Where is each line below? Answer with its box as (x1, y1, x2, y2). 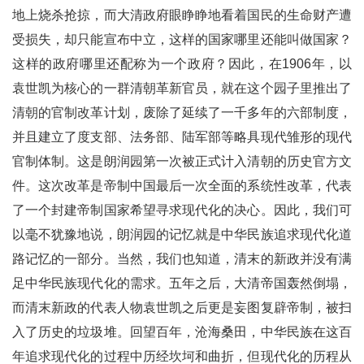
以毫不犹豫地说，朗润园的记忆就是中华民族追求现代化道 (12, 227, 352, 242)
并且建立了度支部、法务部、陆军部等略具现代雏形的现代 (12, 130, 352, 145)
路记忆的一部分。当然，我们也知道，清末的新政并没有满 (12, 252, 352, 266)
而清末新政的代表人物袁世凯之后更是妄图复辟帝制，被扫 (12, 301, 352, 315)
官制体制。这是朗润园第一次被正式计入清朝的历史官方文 (12, 154, 352, 169)
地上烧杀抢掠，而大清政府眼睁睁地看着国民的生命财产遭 (12, 8, 352, 23)
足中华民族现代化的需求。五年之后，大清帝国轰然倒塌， (12, 276, 352, 291)
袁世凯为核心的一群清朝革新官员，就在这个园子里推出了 (12, 81, 352, 96)
